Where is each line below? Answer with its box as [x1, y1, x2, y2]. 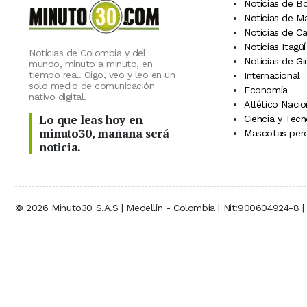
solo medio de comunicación [29, 79, 154, 91]
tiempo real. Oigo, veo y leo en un [29, 69, 175, 80]
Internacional [244, 70, 300, 82]
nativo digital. [29, 90, 86, 102]
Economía [244, 84, 288, 96]
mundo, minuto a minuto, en [29, 58, 152, 69]
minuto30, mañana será [39, 125, 169, 141]
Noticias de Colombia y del [29, 47, 145, 58]
